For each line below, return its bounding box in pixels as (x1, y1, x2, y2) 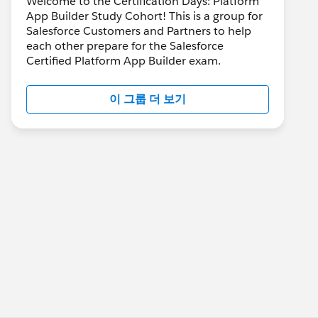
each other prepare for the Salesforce (26, 38, 224, 53)
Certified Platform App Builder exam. (26, 53, 221, 68)
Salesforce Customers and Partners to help (26, 23, 251, 38)
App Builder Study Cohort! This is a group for (26, 9, 263, 23)
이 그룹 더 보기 (109, 92, 186, 106)
